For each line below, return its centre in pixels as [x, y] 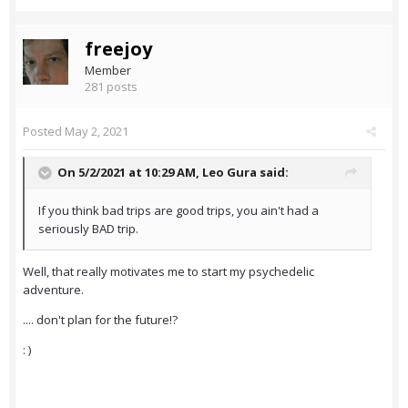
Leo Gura [229, 173]
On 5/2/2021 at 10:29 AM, [130, 173]
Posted [44, 132]
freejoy [118, 49]
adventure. [53, 290]
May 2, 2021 [97, 132]
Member [108, 71]
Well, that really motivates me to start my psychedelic [168, 272]
